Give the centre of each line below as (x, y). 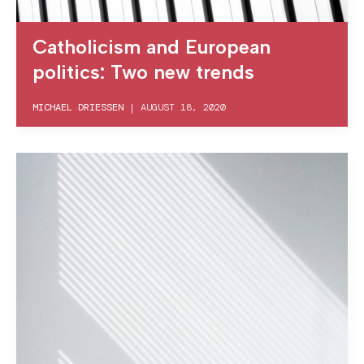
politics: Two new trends (143, 72)
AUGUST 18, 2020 (183, 108)
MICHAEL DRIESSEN (78, 108)
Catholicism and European (152, 47)
